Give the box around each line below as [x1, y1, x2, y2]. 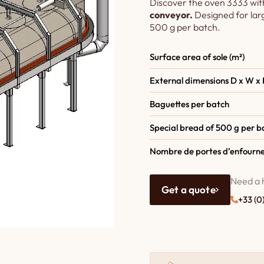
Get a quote [161, 183, 216, 196]
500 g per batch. [150, 21, 220, 33]
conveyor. [150, 9, 193, 21]
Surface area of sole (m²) [150, 51, 245, 62]
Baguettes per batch [150, 98, 229, 110]
